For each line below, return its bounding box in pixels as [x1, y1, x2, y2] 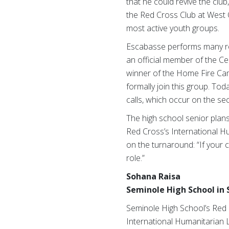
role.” [126, 152, 145, 164]
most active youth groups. [126, 22, 220, 34]
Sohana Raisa [126, 171, 181, 182]
